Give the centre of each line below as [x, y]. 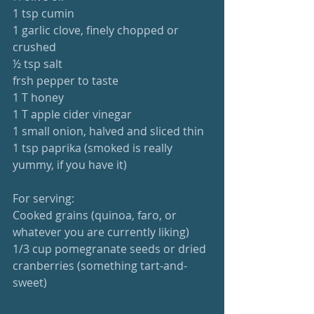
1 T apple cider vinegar [72, 114]
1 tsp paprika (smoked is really [94, 148]
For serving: [43, 198]
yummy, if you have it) [70, 165]
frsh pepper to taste [66, 81]
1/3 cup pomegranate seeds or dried [111, 249]
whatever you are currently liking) [101, 232]
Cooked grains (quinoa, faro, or [96, 215]
